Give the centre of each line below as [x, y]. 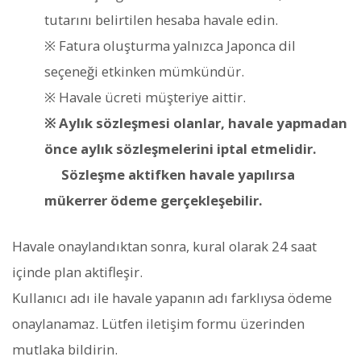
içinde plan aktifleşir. [77, 272]
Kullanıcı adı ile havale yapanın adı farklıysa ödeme [172, 298]
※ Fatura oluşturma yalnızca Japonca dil [170, 46]
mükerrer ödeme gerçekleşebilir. [154, 201]
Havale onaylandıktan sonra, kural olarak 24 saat [164, 247]
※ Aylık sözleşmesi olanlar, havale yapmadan [196, 123]
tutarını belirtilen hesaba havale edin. [161, 20]
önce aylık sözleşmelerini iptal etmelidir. [180, 149]
